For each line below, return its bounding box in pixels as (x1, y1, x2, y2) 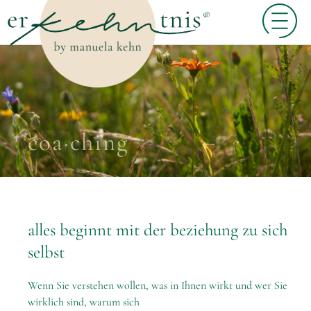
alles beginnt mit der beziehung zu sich (28, 219, 287, 240)
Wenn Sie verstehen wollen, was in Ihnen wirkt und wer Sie (28, 278, 287, 292)
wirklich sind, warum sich (28, 295, 140, 309)
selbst (28, 242, 65, 262)
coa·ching (28, 128, 129, 157)
